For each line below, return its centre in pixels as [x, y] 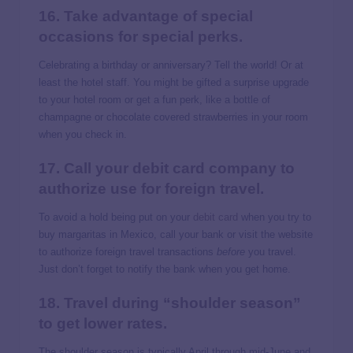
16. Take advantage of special [146, 16]
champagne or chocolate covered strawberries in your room [173, 117]
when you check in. [83, 134]
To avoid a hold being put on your [116, 217]
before [231, 252]
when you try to [275, 217]
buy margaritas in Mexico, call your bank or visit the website [176, 235]
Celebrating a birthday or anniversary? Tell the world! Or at [171, 65]
